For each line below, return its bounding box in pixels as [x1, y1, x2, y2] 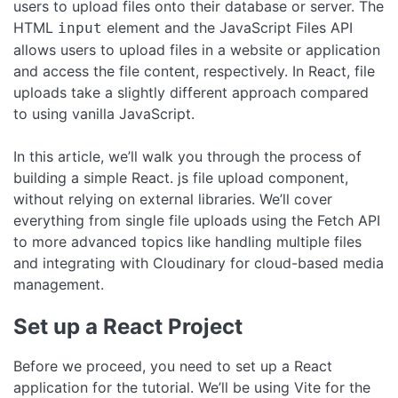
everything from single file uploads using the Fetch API [13, 211, 380, 229]
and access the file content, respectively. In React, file [13, 61, 375, 80]
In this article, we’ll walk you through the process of [13, 147, 362, 165]
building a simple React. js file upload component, [13, 168, 348, 187]
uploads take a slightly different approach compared [13, 83, 369, 101]
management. [13, 275, 104, 293]
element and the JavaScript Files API [102, 18, 353, 36]
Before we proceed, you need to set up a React [13, 356, 332, 375]
